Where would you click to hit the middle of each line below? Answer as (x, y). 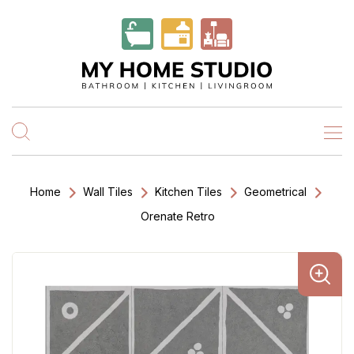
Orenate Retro (178, 216)
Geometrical (275, 192)
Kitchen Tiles (188, 192)
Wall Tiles (108, 192)
